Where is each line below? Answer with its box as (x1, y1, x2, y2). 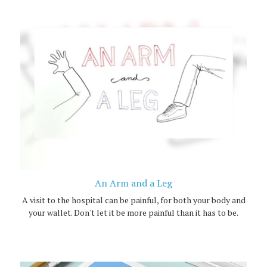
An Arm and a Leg (95, 176, 172, 190)
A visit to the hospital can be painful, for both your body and (21, 194, 246, 206)
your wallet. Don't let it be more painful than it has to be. (29, 206, 238, 218)
